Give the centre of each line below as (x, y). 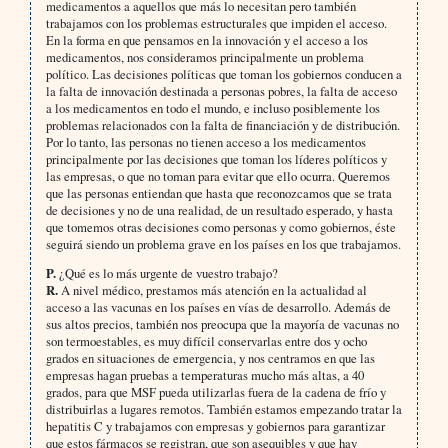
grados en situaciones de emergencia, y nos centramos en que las (210, 358)
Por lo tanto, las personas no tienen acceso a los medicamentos (205, 142)
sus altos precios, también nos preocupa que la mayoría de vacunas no (222, 324)
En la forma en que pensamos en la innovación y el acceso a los (206, 40)
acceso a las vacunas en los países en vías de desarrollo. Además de (218, 307)
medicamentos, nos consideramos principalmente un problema (204, 57)
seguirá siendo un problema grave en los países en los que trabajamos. (223, 244)
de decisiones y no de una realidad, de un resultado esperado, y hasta (219, 210)
